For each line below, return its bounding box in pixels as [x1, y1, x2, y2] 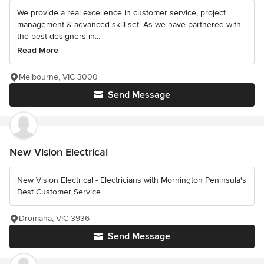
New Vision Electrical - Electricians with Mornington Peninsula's [17, 174, 246, 185]
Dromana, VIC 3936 [19, 213, 90, 223]
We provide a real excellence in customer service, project [17, 7, 226, 18]
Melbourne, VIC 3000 [19, 71, 98, 82]
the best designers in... [17, 31, 100, 41]
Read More [17, 45, 58, 55]
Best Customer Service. [17, 186, 103, 197]
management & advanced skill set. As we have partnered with [17, 19, 241, 29]
